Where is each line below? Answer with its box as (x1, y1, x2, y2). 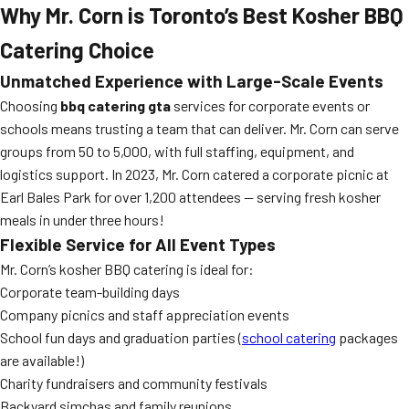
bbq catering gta (60, 97, 171, 114)
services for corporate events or (171, 97, 370, 114)
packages (336, 329, 398, 346)
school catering (242, 329, 336, 346)
